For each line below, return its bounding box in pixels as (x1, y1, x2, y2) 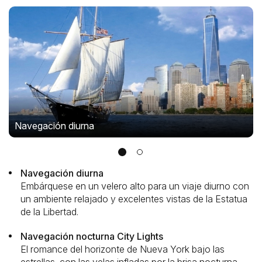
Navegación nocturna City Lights (20, 230, 163, 242)
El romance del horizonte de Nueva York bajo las (20, 243, 225, 255)
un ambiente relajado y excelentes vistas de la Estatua (20, 193, 247, 205)
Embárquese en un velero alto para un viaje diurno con (20, 180, 249, 192)
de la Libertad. (20, 206, 78, 218)
